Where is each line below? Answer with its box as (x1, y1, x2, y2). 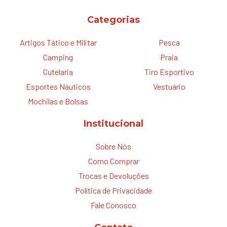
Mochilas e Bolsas (28, 96, 88, 106)
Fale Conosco (91, 200, 136, 210)
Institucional (84, 118, 143, 129)
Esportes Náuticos (25, 81, 91, 91)
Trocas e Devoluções (78, 170, 149, 180)
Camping (43, 52, 73, 62)
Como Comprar (88, 156, 139, 166)
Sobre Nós (96, 141, 131, 151)
